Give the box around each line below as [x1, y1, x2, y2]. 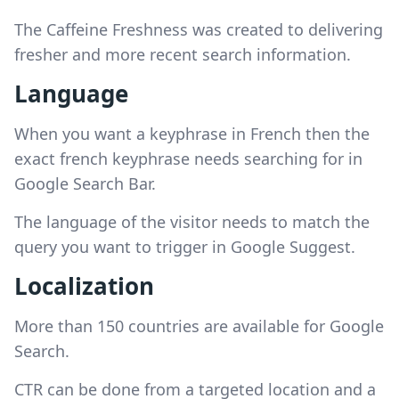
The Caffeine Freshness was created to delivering [14, 18, 383, 40]
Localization [14, 269, 154, 302]
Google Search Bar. [14, 172, 156, 194]
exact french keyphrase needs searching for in [14, 147, 362, 169]
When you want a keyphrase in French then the [14, 122, 370, 144]
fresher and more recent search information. [14, 43, 351, 65]
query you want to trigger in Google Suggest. [14, 235, 355, 257]
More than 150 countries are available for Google [14, 314, 384, 337]
